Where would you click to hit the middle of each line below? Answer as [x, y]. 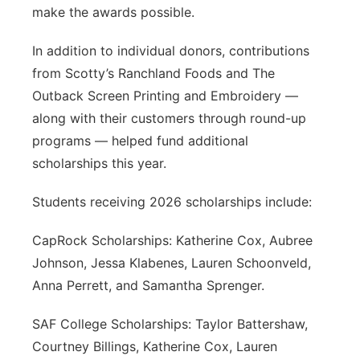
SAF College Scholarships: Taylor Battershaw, [170, 324]
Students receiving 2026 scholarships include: [172, 202]
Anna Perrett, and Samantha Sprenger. [148, 285]
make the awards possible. [113, 12]
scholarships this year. [99, 163]
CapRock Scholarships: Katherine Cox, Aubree [172, 240]
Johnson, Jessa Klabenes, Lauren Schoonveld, [172, 263]
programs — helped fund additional [140, 141]
